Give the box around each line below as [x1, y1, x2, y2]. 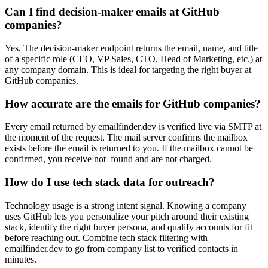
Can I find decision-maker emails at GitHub [5, 5, 220, 19]
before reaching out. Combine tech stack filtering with [5, 232, 208, 243]
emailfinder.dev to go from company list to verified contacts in [5, 243, 238, 254]
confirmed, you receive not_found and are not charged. [5, 154, 212, 165]
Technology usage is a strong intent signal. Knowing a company [5, 200, 246, 211]
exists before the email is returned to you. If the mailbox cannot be [5, 143, 253, 154]
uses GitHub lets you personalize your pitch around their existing [5, 211, 249, 221]
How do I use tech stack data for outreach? [5, 176, 215, 189]
